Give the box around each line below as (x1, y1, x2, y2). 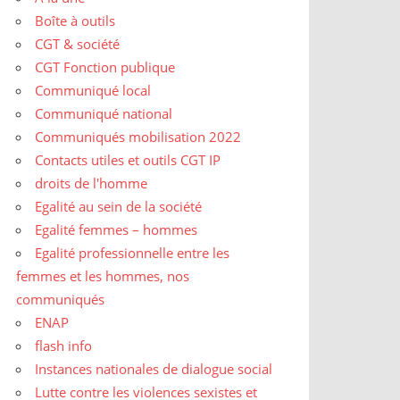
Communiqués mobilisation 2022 (35, 128, 242, 146)
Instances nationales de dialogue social (35, 360, 273, 379)
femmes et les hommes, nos (16, 267, 190, 286)
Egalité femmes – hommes (35, 221, 198, 239)
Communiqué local (35, 81, 152, 100)
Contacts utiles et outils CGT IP (35, 151, 221, 170)
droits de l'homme (35, 174, 148, 193)
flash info (35, 337, 93, 355)
